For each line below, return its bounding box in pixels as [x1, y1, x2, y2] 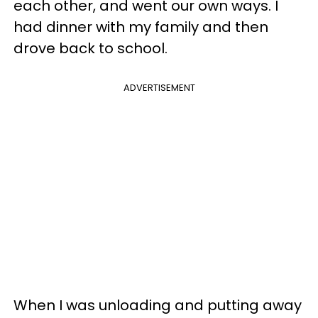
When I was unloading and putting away [13, 295, 302, 315]
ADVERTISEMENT [123, 80, 195, 94]
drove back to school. [13, 38, 168, 58]
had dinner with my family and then [13, 16, 268, 37]
